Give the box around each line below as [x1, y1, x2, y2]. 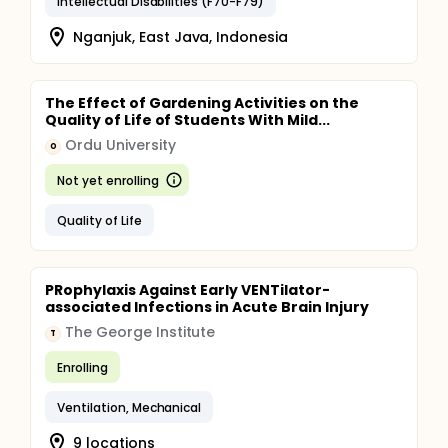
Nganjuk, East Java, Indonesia [73, 26, 289, 47]
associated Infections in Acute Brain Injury [45, 297, 369, 317]
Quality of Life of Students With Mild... [45, 110, 330, 130]
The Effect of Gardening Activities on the [45, 93, 359, 113]
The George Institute [65, 322, 216, 342]
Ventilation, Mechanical [57, 398, 202, 416]
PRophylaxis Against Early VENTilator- [45, 280, 330, 300]
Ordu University [65, 135, 176, 155]
